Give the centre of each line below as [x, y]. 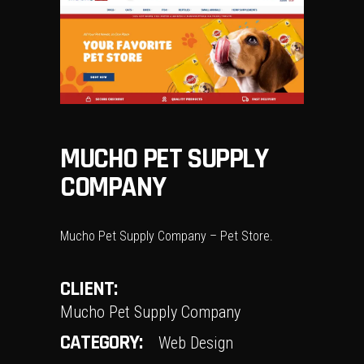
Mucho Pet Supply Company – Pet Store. [167, 236]
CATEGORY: [101, 343]
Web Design [196, 343]
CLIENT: [89, 290]
